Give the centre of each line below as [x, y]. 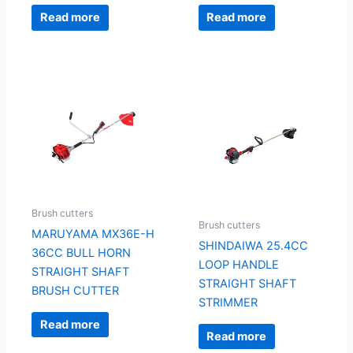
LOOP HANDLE [238, 265]
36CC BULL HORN [81, 253]
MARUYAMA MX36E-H [93, 234]
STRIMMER [228, 303]
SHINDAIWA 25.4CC [253, 246]
